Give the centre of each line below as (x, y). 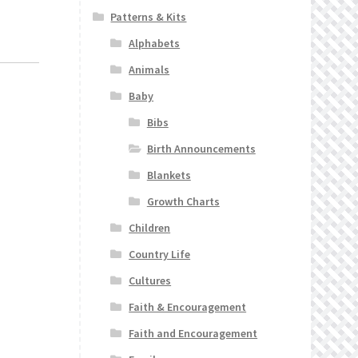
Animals (149, 70)
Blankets (169, 175)
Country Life (160, 255)
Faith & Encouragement (188, 307)
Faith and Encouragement (193, 334)
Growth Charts (183, 202)
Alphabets (155, 44)
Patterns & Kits (149, 17)
